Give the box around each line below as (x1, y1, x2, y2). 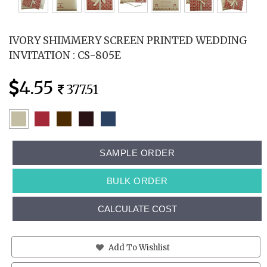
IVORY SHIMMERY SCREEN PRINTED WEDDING (9, 33, 247, 47)
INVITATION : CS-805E (9, 48, 121, 62)
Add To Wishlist (107, 242, 170, 253)
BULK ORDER (106, 175, 168, 186)
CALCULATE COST (97, 203, 177, 214)
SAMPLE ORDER (100, 147, 175, 158)
